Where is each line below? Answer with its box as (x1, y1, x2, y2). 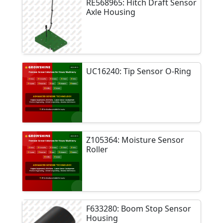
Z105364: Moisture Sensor (86, 134, 184, 146)
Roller (86, 144, 108, 155)
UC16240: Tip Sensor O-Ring (86, 66, 191, 77)
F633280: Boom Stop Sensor (86, 203, 191, 215)
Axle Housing (86, 6, 135, 18)
